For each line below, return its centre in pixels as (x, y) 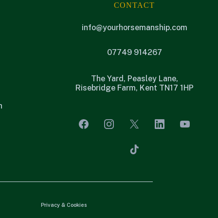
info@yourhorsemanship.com (134, 27)
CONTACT (135, 5)
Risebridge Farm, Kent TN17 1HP (134, 88)
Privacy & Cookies (64, 205)
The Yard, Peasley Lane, (134, 79)
